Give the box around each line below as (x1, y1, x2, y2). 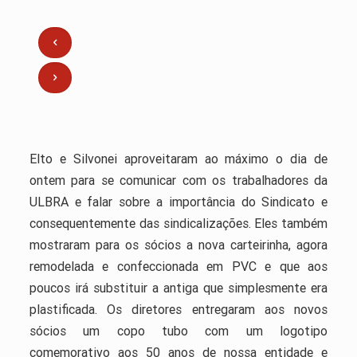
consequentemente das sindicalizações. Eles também (29, 214, 328, 231)
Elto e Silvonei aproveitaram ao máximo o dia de (29, 150, 328, 167)
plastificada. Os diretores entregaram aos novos (29, 300, 328, 317)
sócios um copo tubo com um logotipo (29, 322, 328, 339)
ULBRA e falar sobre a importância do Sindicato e (29, 193, 328, 210)
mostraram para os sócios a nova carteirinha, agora (29, 236, 328, 253)
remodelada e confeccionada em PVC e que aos (29, 257, 328, 274)
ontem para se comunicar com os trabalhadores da (29, 171, 328, 188)
